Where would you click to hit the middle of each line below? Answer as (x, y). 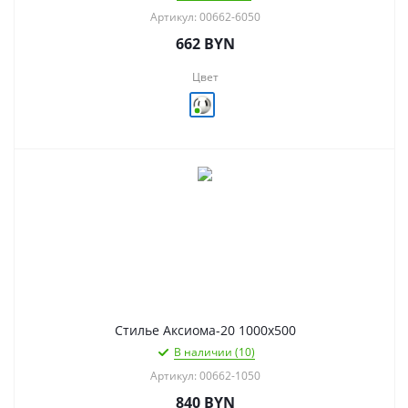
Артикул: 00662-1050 (205, 376)
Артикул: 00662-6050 (205, 17)
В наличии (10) (214, 352)
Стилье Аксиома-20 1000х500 (205, 331)
